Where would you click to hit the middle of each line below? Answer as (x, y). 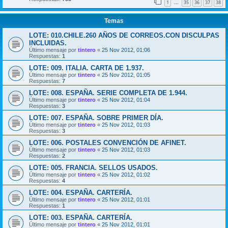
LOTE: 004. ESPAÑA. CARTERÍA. (81, 192)
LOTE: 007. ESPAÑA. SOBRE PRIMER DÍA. (96, 118)
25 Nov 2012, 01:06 (126, 50)
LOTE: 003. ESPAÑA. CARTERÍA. (81, 217)
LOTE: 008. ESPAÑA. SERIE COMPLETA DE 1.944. (108, 93)
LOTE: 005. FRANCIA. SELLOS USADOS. (93, 167)
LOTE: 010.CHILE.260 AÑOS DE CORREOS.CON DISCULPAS (124, 35)
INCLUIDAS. (48, 43)
